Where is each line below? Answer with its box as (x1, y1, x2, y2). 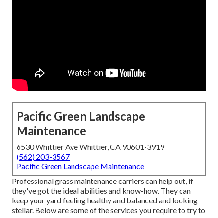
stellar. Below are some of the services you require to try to (12, 205, 205, 215)
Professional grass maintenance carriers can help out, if (12, 176, 193, 186)
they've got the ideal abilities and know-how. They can (12, 186, 191, 196)
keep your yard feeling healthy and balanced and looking (12, 196, 198, 205)
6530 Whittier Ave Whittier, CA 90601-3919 (17, 142, 164, 152)
